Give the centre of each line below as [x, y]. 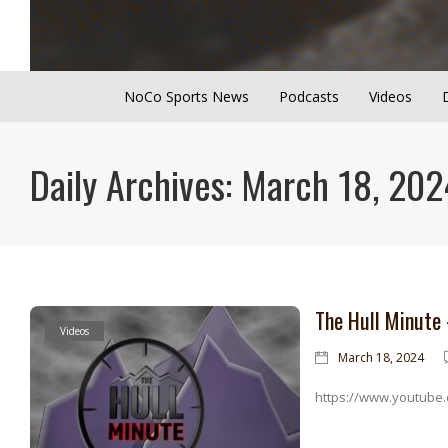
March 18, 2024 [381, 358]
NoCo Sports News [186, 96]
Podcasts [308, 96]
